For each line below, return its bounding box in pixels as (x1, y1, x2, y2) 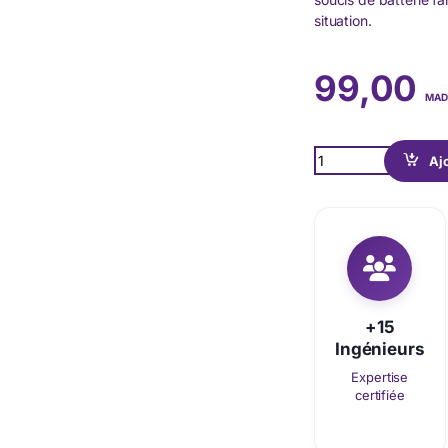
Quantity (313, 144, 371, 162)
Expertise (351, 368, 409, 385)
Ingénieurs (335, 338, 425, 359)
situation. (314, 11, 372, 29)
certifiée (354, 386, 405, 403)
